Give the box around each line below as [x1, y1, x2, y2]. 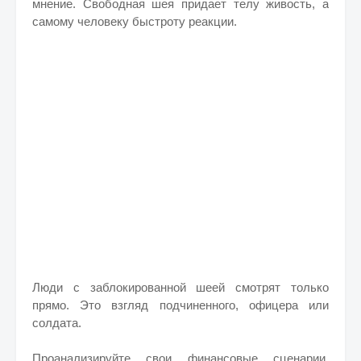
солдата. [32, 316, 81, 330]
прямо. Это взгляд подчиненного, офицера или [32, 298, 329, 312]
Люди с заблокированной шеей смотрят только [32, 280, 329, 294]
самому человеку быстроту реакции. [32, 15, 240, 28]
